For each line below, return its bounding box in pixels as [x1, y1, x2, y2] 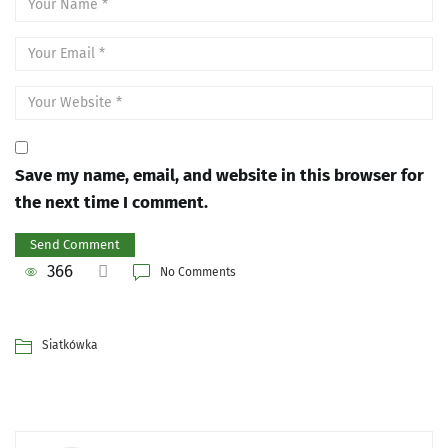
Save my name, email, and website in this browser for [15, 164, 424, 186]
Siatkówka [42, 337, 98, 352]
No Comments [160, 264, 236, 279]
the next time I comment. [15, 191, 208, 213]
